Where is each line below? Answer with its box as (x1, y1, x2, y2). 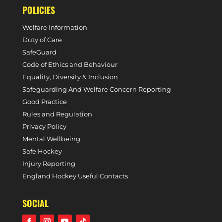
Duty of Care (22, 36, 62, 44)
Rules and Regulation (22, 110, 92, 118)
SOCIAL (22, 197, 49, 210)
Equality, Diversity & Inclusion (22, 73, 118, 81)
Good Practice (22, 98, 67, 106)
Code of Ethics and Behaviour (22, 60, 117, 68)
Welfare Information (22, 23, 87, 31)
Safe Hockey (22, 147, 62, 155)
